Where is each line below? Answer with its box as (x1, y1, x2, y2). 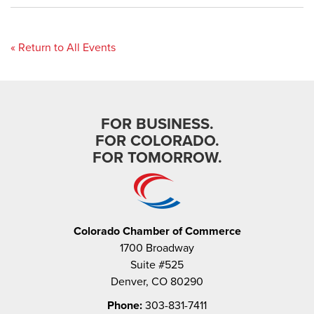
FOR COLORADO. (95, 132, 219, 150)
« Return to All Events (11, 41, 116, 55)
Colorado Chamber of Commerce (73, 224, 241, 238)
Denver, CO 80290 (111, 275, 203, 289)
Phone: (107, 299, 142, 313)
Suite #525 (130, 258, 184, 272)
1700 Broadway (120, 241, 194, 255)
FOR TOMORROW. (92, 149, 222, 167)
